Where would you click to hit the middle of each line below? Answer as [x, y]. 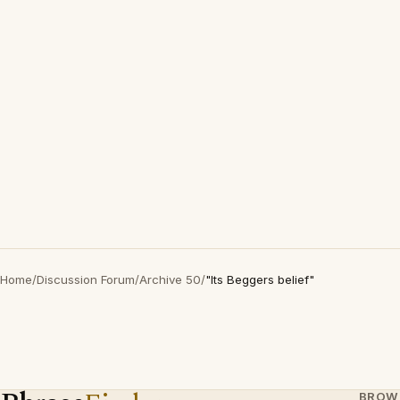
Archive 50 [170, 279]
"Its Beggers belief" [260, 279]
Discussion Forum [86, 279]
